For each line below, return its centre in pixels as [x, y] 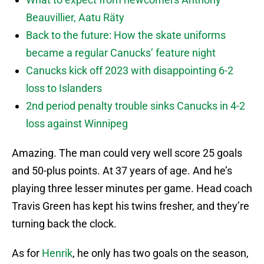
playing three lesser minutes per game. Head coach [132, 189]
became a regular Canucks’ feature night [121, 53]
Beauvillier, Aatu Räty [75, 18]
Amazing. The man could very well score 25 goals [127, 153]
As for [27, 253]
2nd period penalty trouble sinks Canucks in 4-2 [136, 106]
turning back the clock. [64, 224]
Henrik [57, 253]
